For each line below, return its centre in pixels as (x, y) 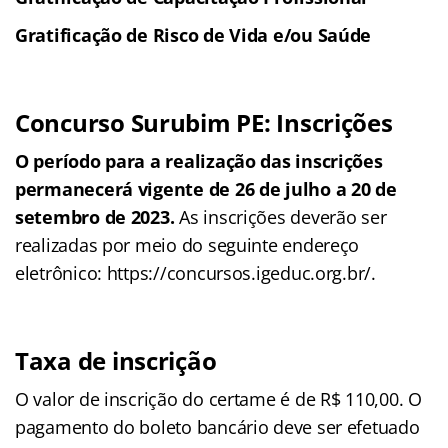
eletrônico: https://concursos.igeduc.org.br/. (195, 272)
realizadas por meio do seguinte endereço (187, 244)
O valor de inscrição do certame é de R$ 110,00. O (218, 398)
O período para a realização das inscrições (199, 160)
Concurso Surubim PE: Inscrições (204, 122)
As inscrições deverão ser (283, 216)
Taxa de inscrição (116, 360)
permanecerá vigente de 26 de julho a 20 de (206, 188)
